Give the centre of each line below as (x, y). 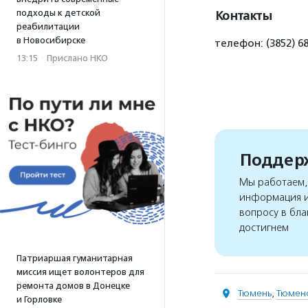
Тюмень (255, 293)
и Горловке (39, 299)
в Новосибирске (51, 40)
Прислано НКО (77, 58)
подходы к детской (58, 13)
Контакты (243, 16)
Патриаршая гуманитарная (75, 258)
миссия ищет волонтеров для (80, 272)
